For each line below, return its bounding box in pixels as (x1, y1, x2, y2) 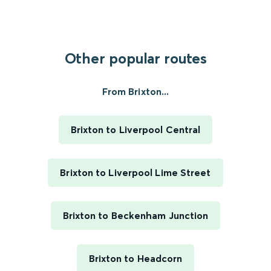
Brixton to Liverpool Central (70, 123, 201, 136)
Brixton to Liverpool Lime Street (60, 166, 211, 179)
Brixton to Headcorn (88, 252, 183, 265)
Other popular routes (64, 50, 207, 68)
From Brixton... (102, 85, 169, 98)
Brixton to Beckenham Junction (62, 209, 209, 222)
